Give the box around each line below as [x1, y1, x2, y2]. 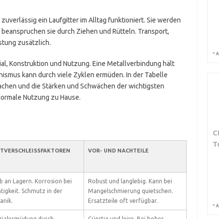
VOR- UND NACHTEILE [88, 148, 149, 153]
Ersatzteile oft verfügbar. [88, 197, 158, 204]
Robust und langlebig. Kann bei [88, 178, 172, 184]
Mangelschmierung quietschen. [88, 188, 173, 194]
